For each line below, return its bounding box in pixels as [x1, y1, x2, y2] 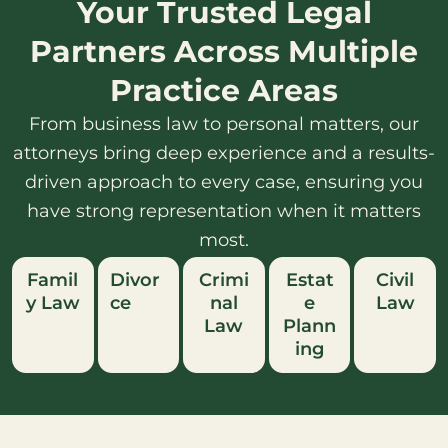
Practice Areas [110, 72, 338, 110]
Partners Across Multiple [30, 33, 418, 71]
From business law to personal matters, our [29, 113, 419, 136]
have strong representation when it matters [27, 200, 421, 223]
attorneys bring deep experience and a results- [13, 142, 435, 165]
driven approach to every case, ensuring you [25, 171, 423, 194]
